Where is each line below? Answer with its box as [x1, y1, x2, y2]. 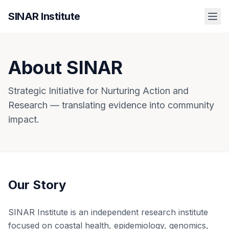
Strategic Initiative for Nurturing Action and [8, 85, 189, 96]
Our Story [8, 177, 66, 192]
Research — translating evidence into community [8, 100, 214, 110]
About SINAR [8, 56, 123, 79]
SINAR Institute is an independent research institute [8, 207, 208, 217]
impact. [8, 114, 39, 125]
